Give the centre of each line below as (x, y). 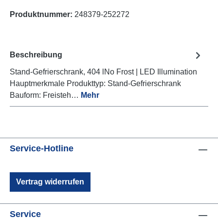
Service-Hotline (42, 148)
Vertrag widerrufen (50, 182)
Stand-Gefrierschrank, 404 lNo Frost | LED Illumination (103, 72)
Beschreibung (36, 55)
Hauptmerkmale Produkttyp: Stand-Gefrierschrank (95, 83)
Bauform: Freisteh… (45, 95)
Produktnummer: (42, 14)
